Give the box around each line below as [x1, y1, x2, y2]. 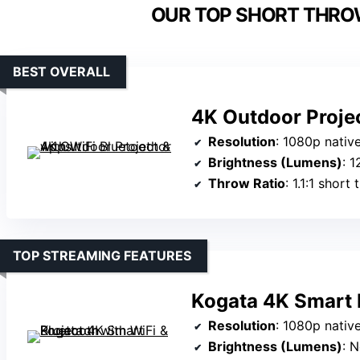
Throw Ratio [208, 175, 285, 192]
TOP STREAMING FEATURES [13, 247, 191, 264]
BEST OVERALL [13, 63, 110, 80]
